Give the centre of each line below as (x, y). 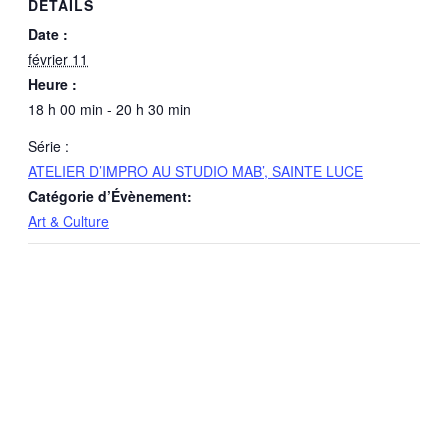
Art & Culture (68, 220)
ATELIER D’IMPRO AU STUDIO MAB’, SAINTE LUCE (195, 170)
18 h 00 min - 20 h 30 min (109, 108)
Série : (48, 145)
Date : (48, 33)
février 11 (58, 58)
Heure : (52, 83)
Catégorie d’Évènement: (110, 195)
